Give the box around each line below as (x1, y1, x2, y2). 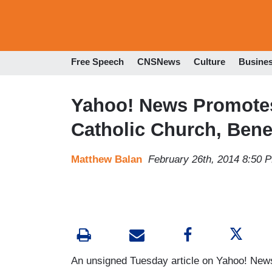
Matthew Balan (71, 153, 142, 165)
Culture (194, 56, 225, 67)
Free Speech (71, 56, 124, 67)
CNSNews (137, 56, 180, 67)
